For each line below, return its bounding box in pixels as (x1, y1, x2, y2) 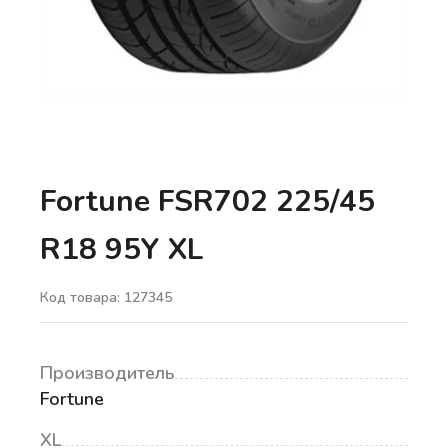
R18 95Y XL (40, 228, 204, 270)
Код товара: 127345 (40, 287, 172, 307)
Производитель (40, 360, 175, 385)
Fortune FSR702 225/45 (40, 180, 375, 222)
